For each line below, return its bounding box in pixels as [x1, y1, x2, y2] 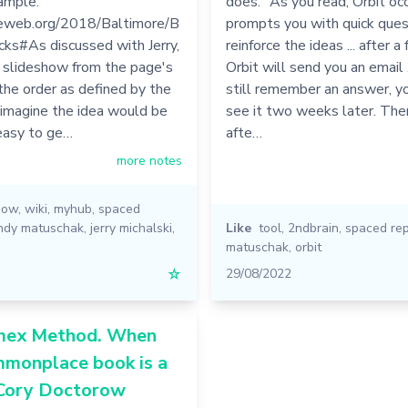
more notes [116, 152, 182, 169]
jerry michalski [90, 219, 172, 237]
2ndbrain [287, 219, 339, 237]
